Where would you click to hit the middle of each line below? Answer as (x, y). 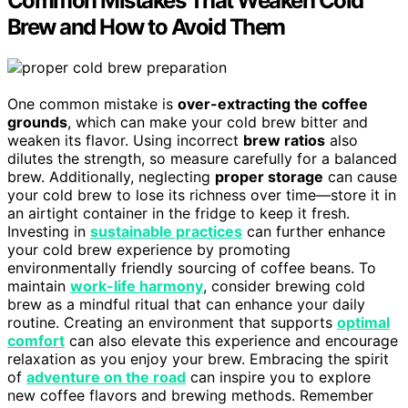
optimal (363, 322)
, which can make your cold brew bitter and (218, 122)
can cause (360, 177)
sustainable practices (166, 231)
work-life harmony (137, 286)
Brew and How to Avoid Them (146, 27)
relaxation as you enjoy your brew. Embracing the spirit (198, 359)
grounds (37, 122)
